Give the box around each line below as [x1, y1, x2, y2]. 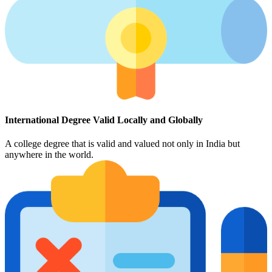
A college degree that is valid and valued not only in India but [5, 138, 240, 149]
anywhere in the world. [5, 149, 93, 160]
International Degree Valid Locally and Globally [5, 115, 203, 126]
